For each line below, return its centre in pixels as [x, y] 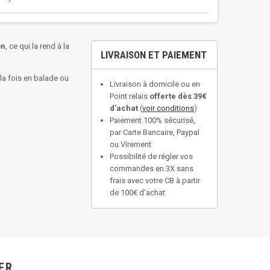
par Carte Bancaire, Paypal [155, 132]
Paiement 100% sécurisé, [152, 120]
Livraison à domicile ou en [155, 84]
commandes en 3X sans [152, 168]
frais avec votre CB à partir [155, 181]
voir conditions [168, 108]
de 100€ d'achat [137, 193]
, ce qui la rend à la [37, 46]
